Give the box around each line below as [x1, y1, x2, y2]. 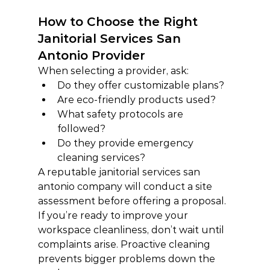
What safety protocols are [57, 108, 186, 120]
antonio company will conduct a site [37, 181, 215, 192]
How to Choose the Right [37, 14, 201, 29]
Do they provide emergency [57, 137, 196, 149]
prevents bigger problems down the [37, 253, 218, 265]
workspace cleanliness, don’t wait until [37, 224, 227, 236]
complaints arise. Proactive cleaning [37, 239, 213, 250]
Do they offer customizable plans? [57, 80, 224, 91]
